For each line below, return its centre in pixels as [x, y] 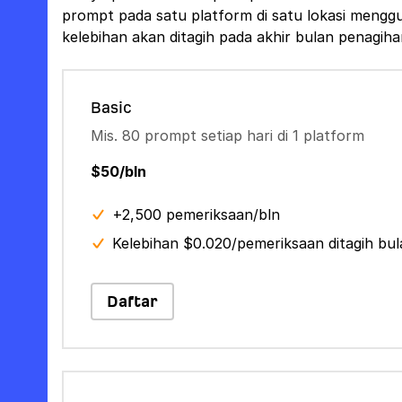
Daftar [132, 301]
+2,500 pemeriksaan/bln [196, 214]
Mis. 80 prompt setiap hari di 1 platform [227, 135]
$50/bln [118, 171]
